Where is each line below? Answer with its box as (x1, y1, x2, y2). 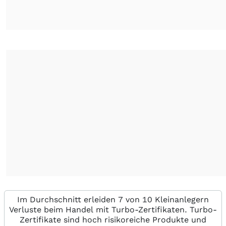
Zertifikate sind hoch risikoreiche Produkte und (20, 215, 206, 224)
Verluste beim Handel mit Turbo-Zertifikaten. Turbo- (9, 205, 217, 214)
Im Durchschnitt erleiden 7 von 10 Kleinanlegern (17, 195, 209, 204)
